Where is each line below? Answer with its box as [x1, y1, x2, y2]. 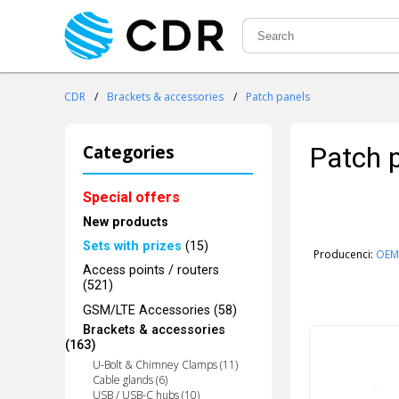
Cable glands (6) [92, 371, 167, 387]
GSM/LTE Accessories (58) [83, 302, 238, 318]
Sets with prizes [83, 239, 183, 255]
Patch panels [245, 89, 310, 105]
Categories [83, 140, 175, 165]
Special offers [83, 188, 181, 206]
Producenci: [313, 246, 376, 262]
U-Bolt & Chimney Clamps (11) [92, 356, 238, 372]
